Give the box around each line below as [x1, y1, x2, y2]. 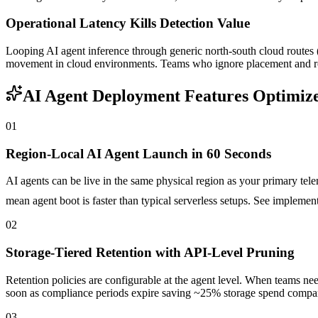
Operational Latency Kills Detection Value [6, 16, 250, 31]
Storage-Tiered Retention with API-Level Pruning [6, 245, 295, 260]
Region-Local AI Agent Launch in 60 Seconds [6, 146, 271, 161]
